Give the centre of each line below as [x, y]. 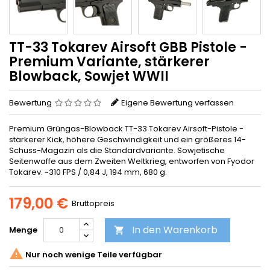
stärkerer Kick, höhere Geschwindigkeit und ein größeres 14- [127, 139]
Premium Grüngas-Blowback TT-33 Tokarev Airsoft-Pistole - [126, 128]
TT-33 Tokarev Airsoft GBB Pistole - [128, 47]
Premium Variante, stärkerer [109, 61]
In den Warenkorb [175, 230]
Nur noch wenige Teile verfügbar [93, 255]
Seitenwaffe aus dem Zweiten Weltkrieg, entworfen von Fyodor [132, 161]
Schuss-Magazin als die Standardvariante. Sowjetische [117, 150]
